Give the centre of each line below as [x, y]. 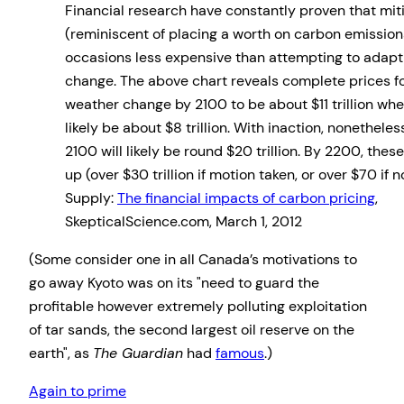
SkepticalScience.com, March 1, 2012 [184, 221]
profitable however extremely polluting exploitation [198, 306]
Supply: [91, 197]
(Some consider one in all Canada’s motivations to [193, 259]
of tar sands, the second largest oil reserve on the [192, 330]
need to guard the [260, 283]
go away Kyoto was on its [113, 283]
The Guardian [138, 353]
